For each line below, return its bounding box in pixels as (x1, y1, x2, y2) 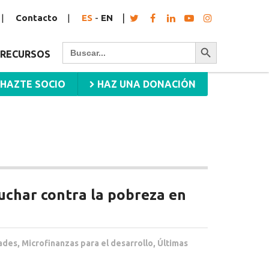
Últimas (157, 238, 188, 248)
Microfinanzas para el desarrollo (22, 238, 153, 248)
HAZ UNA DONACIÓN (95, 79, 196, 89)
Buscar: (62, 41, 95, 52)
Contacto (15, 13, 58, 23)
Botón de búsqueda (195, 36, 238, 47)
